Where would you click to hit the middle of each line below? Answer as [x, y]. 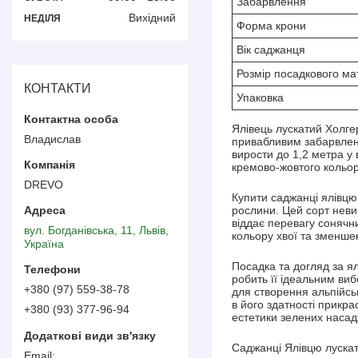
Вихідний [152, 17]
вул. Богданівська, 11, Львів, [96, 230]
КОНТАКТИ [58, 88]
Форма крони [271, 25]
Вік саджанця [271, 49]
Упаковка [260, 97]
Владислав [52, 139]
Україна [44, 243]
